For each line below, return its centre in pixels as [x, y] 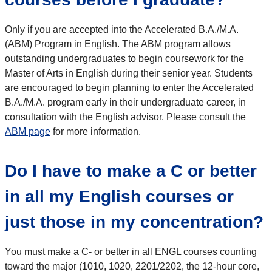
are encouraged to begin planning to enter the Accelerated [129, 87]
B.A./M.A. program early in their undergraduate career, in [125, 102]
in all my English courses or [119, 196]
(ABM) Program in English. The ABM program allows [118, 44]
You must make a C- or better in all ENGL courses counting [131, 251]
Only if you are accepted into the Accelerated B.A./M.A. [122, 29]
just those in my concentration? [134, 222]
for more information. [96, 131]
